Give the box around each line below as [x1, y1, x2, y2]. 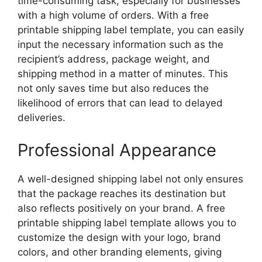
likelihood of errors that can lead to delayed [18, 97, 223, 109]
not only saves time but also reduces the [18, 82, 209, 94]
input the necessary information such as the [18, 39, 223, 50]
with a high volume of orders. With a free [18, 9, 209, 21]
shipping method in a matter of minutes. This [18, 68, 228, 80]
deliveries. [18, 112, 65, 123]
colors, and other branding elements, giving [18, 246, 222, 258]
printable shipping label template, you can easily [18, 24, 244, 36]
